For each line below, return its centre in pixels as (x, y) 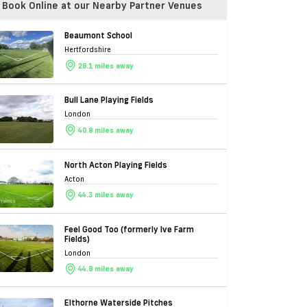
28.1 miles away (106, 66)
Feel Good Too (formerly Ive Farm (129, 229)
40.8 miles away (106, 130)
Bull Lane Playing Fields (109, 100)
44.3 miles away (106, 195)
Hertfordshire (88, 50)
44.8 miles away (106, 269)
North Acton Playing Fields (116, 164)
